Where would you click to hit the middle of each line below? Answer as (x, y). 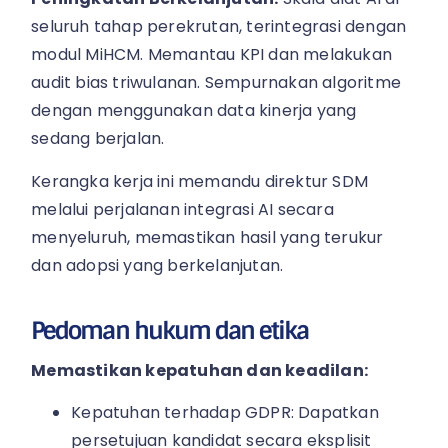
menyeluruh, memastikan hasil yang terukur (207, 237)
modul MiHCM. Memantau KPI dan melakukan (212, 55)
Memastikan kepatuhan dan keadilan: (200, 370)
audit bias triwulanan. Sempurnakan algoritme (216, 83)
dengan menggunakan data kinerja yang (194, 111)
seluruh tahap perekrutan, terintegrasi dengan (219, 27)
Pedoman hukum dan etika (170, 330)
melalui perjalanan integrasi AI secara (182, 209)
